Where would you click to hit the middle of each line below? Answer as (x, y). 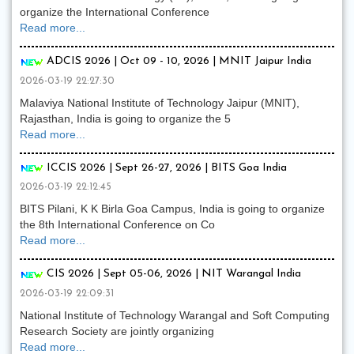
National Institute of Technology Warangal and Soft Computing (175, 315)
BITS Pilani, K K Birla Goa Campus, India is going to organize (172, 209)
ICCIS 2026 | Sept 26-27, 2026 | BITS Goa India (165, 168)
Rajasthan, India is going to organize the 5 (125, 118)
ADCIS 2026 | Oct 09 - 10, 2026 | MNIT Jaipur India (177, 62)
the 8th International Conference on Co (117, 225)
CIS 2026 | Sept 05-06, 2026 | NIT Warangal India (172, 274)
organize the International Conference (115, 12)
